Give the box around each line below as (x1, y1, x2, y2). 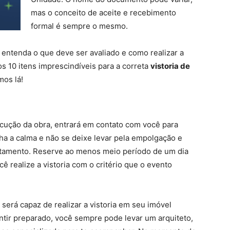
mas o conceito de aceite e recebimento (31, 8, 176, 17)
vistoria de (150, 61, 190, 71)
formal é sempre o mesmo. (31, 21, 128, 31)
